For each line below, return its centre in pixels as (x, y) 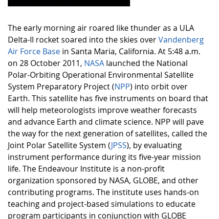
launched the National (146, 63)
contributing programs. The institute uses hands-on (103, 192)
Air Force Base (34, 51)
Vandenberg (181, 40)
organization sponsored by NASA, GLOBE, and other (103, 180)
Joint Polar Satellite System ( (59, 145)
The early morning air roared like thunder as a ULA (101, 28)
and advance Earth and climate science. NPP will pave (106, 122)
